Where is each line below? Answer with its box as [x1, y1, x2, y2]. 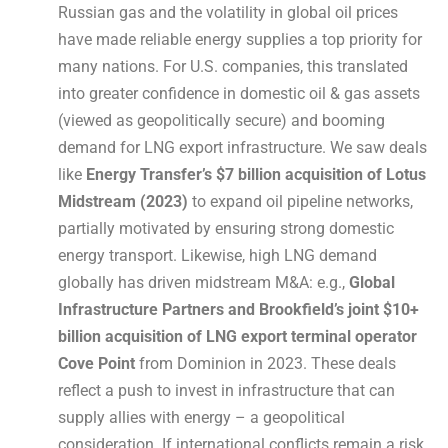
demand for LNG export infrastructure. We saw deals [58, 138, 427, 158]
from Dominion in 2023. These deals [135, 354, 396, 374]
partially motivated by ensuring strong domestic [58, 219, 394, 239]
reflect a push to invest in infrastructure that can [58, 381, 395, 401]
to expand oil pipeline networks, [188, 192, 413, 212]
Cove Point [58, 354, 135, 374]
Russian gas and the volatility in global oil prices [58, 3, 398, 23]
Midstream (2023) [58, 192, 188, 212]
